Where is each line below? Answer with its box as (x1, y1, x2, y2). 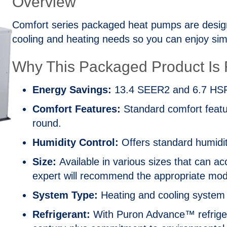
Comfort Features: (32, 103, 121, 115)
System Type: (32, 190, 98, 201)
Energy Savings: (32, 84, 111, 96)
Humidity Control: (32, 137, 119, 148)
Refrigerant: (32, 209, 90, 220)
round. (32, 118, 61, 129)
